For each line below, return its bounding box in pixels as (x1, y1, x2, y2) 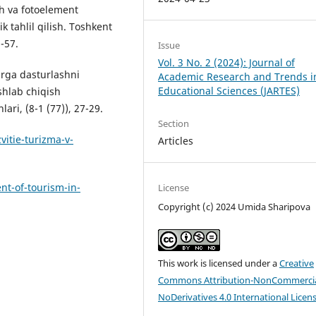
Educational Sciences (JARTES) (158, 84, 300, 98)
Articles (158, 133, 194, 147)
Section (158, 116, 190, 130)
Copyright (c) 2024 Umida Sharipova (158, 200, 311, 213)
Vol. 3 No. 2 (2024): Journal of (158, 56, 296, 70)
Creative (279, 256, 315, 269)
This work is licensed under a (158, 256, 280, 269)
